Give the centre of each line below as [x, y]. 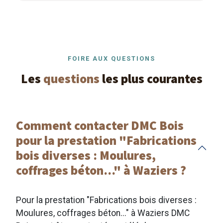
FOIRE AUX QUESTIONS [111, 58]
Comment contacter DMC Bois [100, 125]
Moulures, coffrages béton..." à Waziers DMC [103, 213]
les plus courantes [151, 78]
